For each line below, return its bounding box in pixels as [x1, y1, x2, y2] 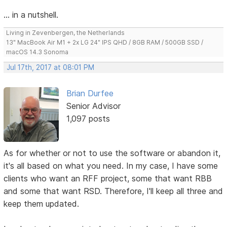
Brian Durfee [66, 88, 113, 98]
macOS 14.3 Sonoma [6, 48, 69, 56]
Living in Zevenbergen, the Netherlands [6, 28, 125, 36]
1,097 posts [66, 113, 110, 124]
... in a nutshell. [4, 9, 59, 20]
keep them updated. [4, 198, 80, 209]
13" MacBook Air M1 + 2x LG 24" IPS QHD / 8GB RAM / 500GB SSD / [6, 38, 204, 46]
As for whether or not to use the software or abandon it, [4, 147, 221, 158]
